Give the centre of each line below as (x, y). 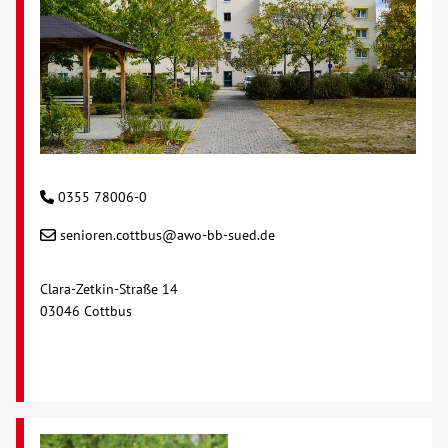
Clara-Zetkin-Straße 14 (109, 289)
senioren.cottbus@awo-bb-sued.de (167, 235)
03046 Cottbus (86, 311)
